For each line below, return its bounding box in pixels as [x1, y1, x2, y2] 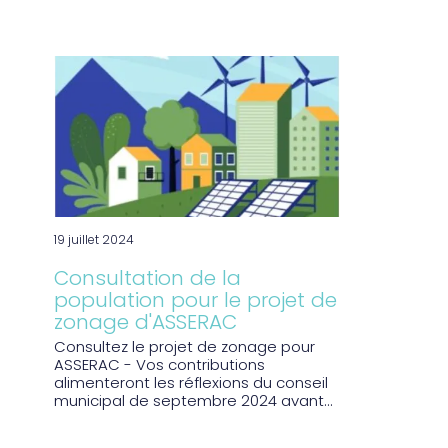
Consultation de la [53, 264, 241, 297]
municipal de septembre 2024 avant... [53, 389, 333, 414]
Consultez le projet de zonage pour [53, 335, 315, 360]
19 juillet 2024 [53, 231, 134, 252]
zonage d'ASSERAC [53, 308, 237, 341]
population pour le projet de [53, 286, 337, 319]
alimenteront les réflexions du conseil [53, 371, 328, 396]
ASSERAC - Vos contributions [53, 353, 265, 378]
